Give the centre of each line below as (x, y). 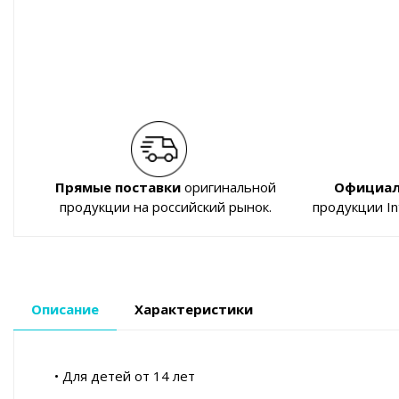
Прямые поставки (118, 187)
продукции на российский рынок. (165, 207)
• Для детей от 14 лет (125, 376)
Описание (65, 309)
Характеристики (194, 309)
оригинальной (228, 187)
